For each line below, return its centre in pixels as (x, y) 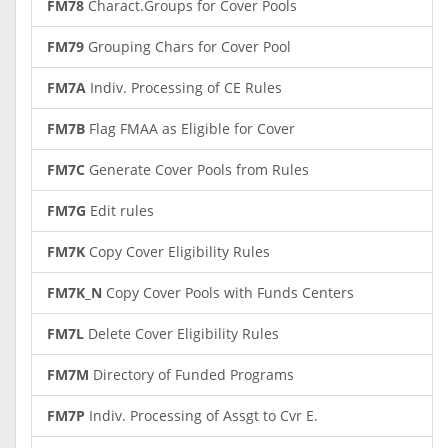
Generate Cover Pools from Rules (197, 169)
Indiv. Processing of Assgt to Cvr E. (201, 415)
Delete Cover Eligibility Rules (181, 333)
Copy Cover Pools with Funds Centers (228, 292)
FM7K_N (74, 292)
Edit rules (120, 210)
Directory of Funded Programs (191, 374)
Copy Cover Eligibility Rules (177, 251)
